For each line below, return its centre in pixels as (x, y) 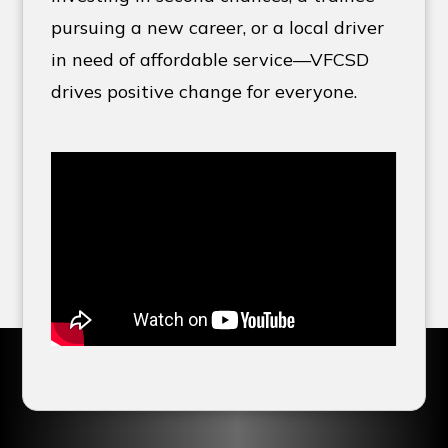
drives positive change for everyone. (204, 92)
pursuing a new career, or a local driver (218, 28)
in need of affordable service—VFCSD (210, 60)
